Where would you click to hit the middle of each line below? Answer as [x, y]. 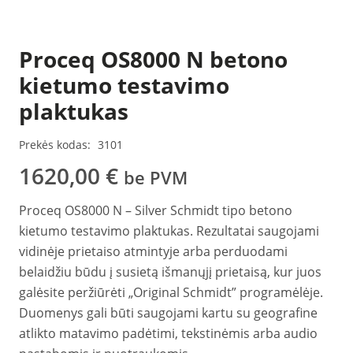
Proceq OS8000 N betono [153, 59]
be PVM [156, 177]
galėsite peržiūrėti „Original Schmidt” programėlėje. [171, 292]
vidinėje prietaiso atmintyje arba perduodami [153, 251]
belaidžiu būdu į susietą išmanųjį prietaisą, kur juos [170, 271]
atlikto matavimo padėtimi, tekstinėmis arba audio [168, 333]
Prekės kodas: [56, 144]
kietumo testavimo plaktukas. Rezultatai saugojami [169, 230]
